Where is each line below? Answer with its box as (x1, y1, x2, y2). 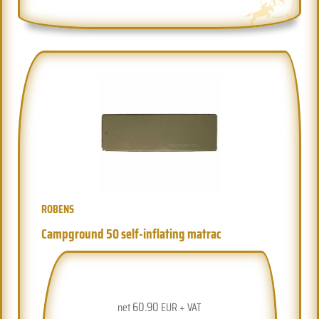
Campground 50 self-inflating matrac (41, 222, 222, 244)
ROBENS (41, 199, 75, 218)
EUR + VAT (159, 298, 202, 316)
